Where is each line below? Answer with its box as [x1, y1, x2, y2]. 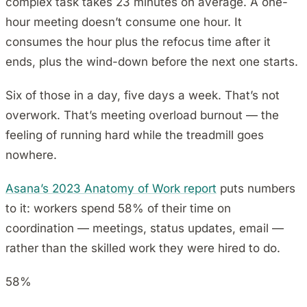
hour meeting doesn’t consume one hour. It [5, 15, 242, 29]
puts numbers [217, 182, 295, 196]
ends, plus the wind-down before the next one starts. [5, 55, 298, 69]
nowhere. [5, 148, 57, 162]
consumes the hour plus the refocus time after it [5, 35, 271, 49]
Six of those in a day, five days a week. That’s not [5, 88, 280, 103]
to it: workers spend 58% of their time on [5, 201, 231, 216]
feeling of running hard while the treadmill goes [5, 128, 264, 143]
